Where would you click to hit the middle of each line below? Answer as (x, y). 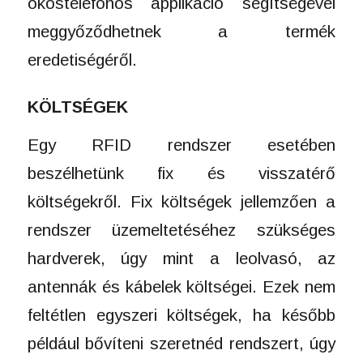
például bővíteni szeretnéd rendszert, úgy (181, 343)
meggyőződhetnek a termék (181, 32)
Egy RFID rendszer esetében (181, 144)
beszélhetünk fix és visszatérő (181, 173)
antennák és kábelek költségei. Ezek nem (181, 286)
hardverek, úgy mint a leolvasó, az (181, 258)
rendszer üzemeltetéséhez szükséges (181, 229)
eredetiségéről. (82, 60)
